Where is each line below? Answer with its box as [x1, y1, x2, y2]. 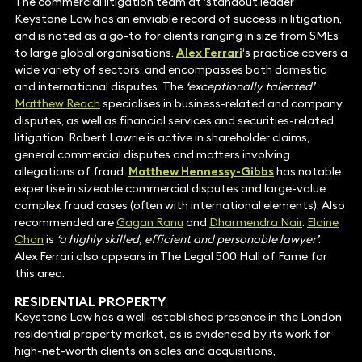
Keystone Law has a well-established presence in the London [14, 309, 342, 325]
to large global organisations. [14, 45, 176, 61]
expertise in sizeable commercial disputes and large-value [14, 181, 326, 196]
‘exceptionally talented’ [185, 79, 314, 95]
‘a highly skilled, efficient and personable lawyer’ [56, 232, 318, 247]
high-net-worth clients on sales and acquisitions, [14, 343, 276, 359]
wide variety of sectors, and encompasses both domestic [14, 62, 326, 78]
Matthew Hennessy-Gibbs [128, 164, 274, 179]
